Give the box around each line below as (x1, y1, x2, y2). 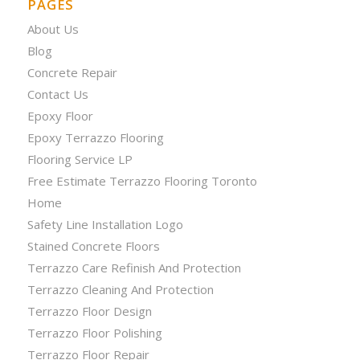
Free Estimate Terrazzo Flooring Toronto (27, 172, 257, 189)
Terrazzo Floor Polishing (27, 324, 162, 341)
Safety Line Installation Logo (27, 215, 183, 232)
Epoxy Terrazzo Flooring (27, 129, 164, 145)
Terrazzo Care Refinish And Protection (27, 259, 241, 276)
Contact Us (27, 85, 88, 102)
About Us (27, 20, 79, 37)
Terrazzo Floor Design (27, 302, 152, 319)
